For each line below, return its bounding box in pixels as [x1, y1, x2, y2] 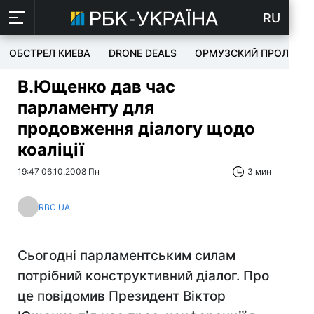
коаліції [18, 139, 84, 160]
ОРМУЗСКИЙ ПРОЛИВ [195, 47, 302, 59]
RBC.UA [39, 201, 70, 212]
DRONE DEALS [109, 47, 177, 59]
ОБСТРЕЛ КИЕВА [9, 47, 90, 59]
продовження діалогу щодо [18, 118, 255, 139]
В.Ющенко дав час [18, 76, 175, 97]
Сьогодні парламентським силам [18, 247, 235, 264]
